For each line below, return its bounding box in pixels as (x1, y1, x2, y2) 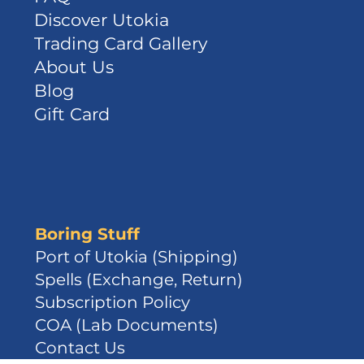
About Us (34, 57, 115, 78)
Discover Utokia (34, 10, 170, 31)
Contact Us (34, 337, 125, 357)
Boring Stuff (34, 223, 140, 244)
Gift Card (34, 104, 110, 125)
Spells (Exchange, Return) (34, 269, 243, 289)
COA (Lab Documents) (34, 314, 219, 335)
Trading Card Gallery (34, 33, 208, 54)
